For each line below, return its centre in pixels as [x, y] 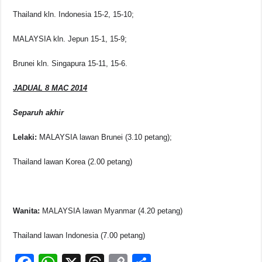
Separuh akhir [39, 113]
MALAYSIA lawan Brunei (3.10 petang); [105, 137]
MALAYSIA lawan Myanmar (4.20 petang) [111, 211]
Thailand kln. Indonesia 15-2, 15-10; [74, 15]
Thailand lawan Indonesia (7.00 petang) [79, 236]
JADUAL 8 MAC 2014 [50, 88]
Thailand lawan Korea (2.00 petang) [73, 162]
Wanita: [27, 211]
